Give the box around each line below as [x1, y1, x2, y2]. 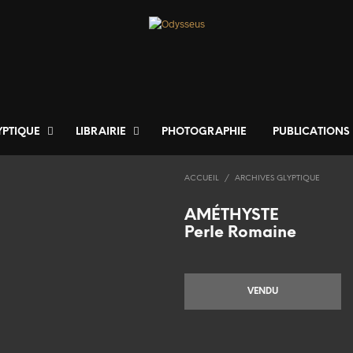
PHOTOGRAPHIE [162, 127, 247, 138]
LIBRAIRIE [76, 127, 126, 138]
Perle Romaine [184, 225, 296, 242]
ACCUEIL [184, 174, 219, 184]
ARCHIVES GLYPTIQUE [235, 174, 320, 184]
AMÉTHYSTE [184, 207, 279, 225]
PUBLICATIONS [273, 127, 350, 138]
